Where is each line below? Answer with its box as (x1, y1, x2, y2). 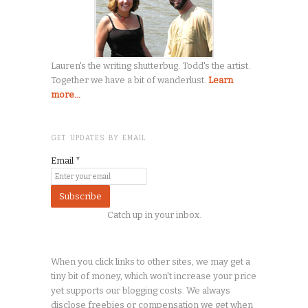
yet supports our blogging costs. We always (51, 285, 230, 296)
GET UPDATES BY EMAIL (51, 134, 146, 143)
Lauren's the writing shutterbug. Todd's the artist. (51, 60, 250, 71)
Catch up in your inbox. (107, 210, 201, 221)
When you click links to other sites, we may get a (51, 256, 250, 267)
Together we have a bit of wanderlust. (51, 75, 208, 86)
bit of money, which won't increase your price (66, 271, 256, 282)
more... (51, 89, 80, 100)
